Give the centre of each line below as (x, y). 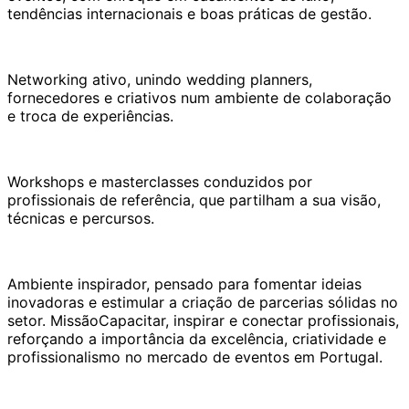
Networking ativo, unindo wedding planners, (160, 79)
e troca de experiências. (90, 115)
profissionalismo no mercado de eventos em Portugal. (195, 357)
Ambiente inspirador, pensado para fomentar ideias (184, 283)
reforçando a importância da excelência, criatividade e (197, 338)
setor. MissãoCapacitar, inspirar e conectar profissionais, (203, 320)
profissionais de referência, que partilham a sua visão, (194, 199)
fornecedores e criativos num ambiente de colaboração (199, 97)
